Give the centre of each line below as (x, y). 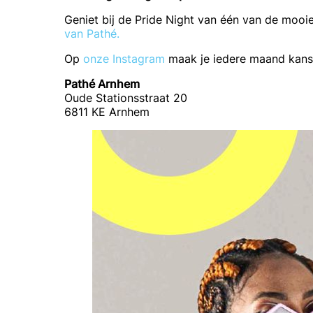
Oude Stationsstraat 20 (126, 98)
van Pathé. (92, 34)
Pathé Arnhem (102, 84)
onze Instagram (124, 59)
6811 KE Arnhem (107, 112)
